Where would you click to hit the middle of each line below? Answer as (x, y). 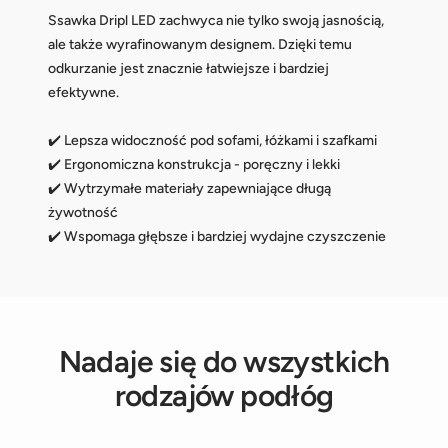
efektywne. (83, 93)
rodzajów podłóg (224, 396)
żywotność (83, 213)
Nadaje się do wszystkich (224, 362)
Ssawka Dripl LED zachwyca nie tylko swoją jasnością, (216, 21)
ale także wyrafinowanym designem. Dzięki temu (200, 45)
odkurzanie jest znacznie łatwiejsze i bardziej (188, 69)
